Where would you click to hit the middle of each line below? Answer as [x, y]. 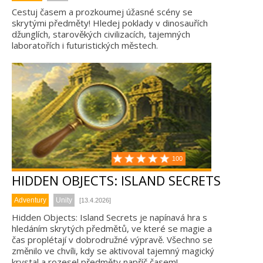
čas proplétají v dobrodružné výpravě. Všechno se [112, 240]
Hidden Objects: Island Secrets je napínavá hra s [109, 217]
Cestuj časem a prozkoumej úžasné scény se [102, 12]
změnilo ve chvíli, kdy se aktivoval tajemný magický [113, 251]
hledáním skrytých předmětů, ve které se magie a [112, 228]
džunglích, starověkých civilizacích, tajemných [101, 34]
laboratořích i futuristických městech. [85, 45]
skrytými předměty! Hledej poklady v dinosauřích [110, 23]
